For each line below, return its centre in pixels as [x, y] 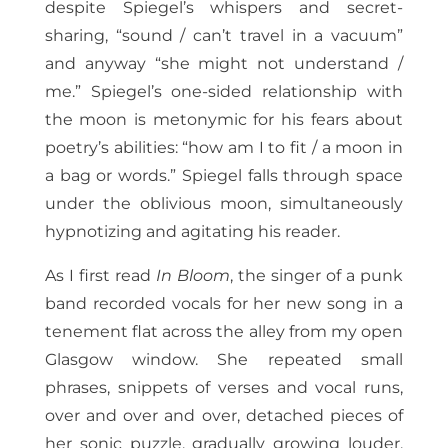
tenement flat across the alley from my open [224, 332]
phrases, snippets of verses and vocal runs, [224, 388]
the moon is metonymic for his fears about [224, 120]
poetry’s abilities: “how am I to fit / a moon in [224, 148]
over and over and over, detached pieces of [224, 416]
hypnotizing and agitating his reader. [192, 232]
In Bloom [192, 276]
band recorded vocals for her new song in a [224, 304]
